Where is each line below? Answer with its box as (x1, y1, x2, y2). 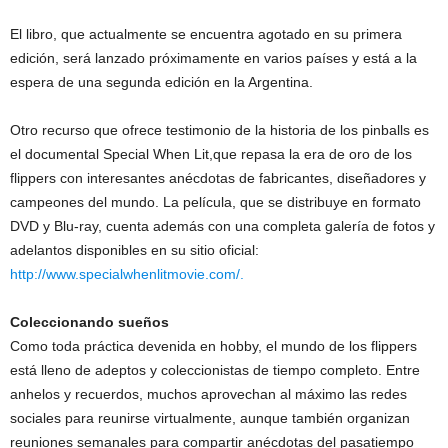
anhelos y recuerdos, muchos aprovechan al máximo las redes (10, 386, 407, 402)
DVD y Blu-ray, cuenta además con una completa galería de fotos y (10, 218, 435, 234)
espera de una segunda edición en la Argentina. (10, 74, 313, 90)
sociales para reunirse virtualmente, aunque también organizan (10, 410, 410, 426)
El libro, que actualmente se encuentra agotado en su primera (10, 26, 402, 42)
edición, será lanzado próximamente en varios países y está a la (10, 50, 417, 66)
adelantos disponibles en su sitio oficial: (10, 242, 259, 258)
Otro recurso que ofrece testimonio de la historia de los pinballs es (10, 122, 429, 138)
